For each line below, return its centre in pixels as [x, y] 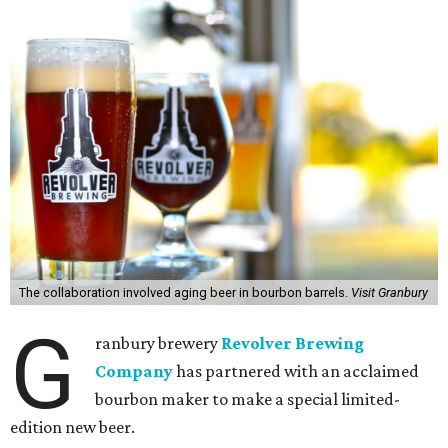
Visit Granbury [389, 292]
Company [134, 371]
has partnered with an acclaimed [296, 371]
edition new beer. [72, 427]
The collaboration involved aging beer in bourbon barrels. [184, 292]
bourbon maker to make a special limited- [248, 399]
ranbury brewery [158, 343]
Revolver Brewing [293, 343]
